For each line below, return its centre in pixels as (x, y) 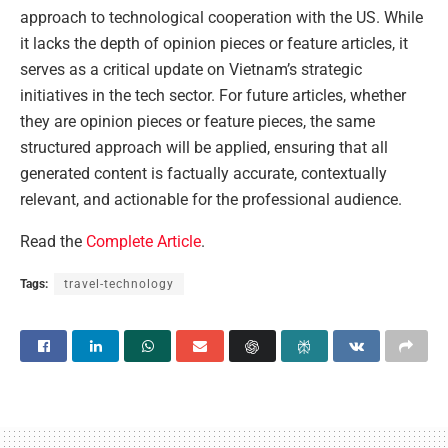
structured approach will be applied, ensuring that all (204, 147)
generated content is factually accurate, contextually (203, 173)
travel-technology (119, 283)
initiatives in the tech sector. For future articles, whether (213, 95)
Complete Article (143, 241)
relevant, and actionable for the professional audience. (211, 199)
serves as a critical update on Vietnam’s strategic (191, 69)
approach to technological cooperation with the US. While (221, 17)
